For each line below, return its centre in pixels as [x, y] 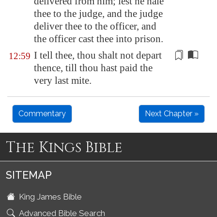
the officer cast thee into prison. [99, 39]
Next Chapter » [172, 114]
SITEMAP [29, 175]
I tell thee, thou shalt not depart [98, 55]
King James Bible [49, 197]
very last [53, 80]
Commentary [42, 114]
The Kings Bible [64, 148]
